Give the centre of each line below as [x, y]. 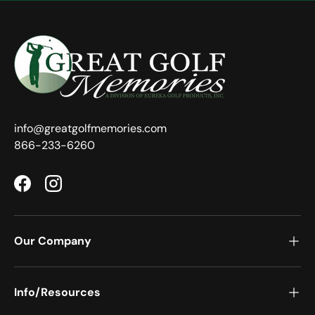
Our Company [53, 241]
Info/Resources [57, 292]
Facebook [46, 191]
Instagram [78, 191]
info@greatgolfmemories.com [90, 129]
